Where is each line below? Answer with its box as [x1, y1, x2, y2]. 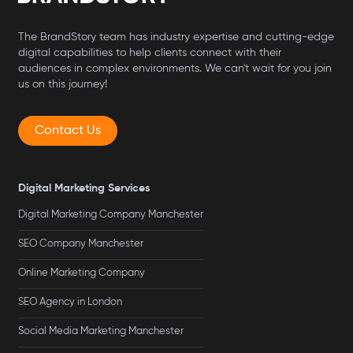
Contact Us [35, 122, 102, 138]
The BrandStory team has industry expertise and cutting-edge [18, 30, 335, 44]
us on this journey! [18, 77, 108, 91]
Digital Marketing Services [18, 180, 151, 195]
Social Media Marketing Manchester [18, 325, 184, 337]
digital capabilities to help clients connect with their [18, 46, 282, 60]
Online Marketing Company [18, 266, 146, 279]
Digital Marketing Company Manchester [18, 208, 204, 221]
